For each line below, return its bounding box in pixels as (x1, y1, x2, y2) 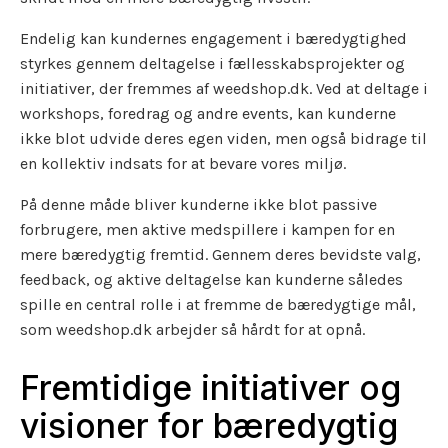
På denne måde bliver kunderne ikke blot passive (20, 194, 377, 214)
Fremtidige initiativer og (20, 367, 401, 409)
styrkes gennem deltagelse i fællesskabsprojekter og (20, 53, 405, 73)
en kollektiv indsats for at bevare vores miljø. (20, 153, 346, 173)
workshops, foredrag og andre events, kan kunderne (20, 103, 396, 123)
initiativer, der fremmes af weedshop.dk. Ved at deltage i (20, 78, 428, 98)
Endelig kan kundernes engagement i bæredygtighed (20, 28, 407, 48)
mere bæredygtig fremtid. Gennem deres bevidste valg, (20, 244, 421, 264)
